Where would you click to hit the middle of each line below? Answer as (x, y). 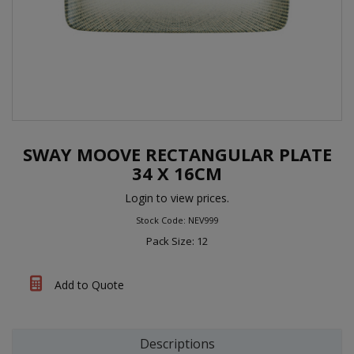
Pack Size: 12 (177, 241)
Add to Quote (88, 285)
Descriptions (177, 344)
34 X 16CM (177, 173)
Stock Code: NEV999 (177, 220)
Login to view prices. (177, 198)
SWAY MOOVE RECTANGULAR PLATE (177, 154)
